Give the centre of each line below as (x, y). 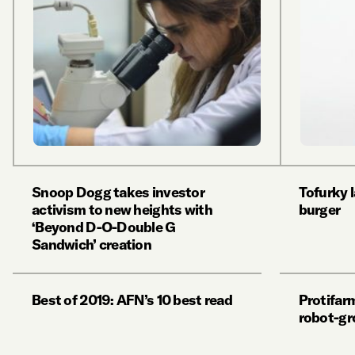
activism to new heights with (122, 210)
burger (319, 210)
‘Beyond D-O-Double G (104, 227)
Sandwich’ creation (92, 244)
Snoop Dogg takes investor (118, 192)
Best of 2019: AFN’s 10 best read (132, 300)
